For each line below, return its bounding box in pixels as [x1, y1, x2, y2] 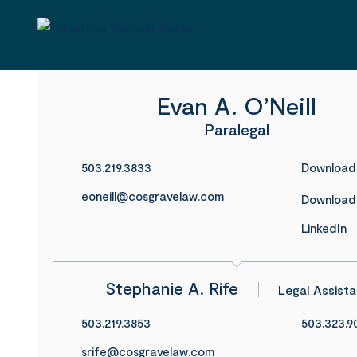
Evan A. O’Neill [157, 91, 316, 120]
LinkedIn [301, 221, 347, 235]
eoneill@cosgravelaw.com [81, 189, 224, 203]
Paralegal [204, 120, 269, 139]
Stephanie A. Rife [104, 278, 243, 298]
